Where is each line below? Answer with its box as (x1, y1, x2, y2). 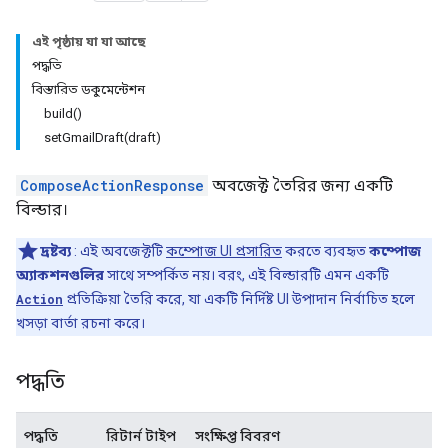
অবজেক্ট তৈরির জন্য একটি (208, 176, 393, 195)
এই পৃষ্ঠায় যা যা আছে (32, 34, 146, 49)
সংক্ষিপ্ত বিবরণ (195, 428, 280, 444)
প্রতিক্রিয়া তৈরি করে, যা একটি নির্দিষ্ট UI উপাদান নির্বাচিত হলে (63, 291, 415, 307)
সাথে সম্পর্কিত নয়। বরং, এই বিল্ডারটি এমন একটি (104, 267, 389, 283)
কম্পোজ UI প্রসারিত (166, 243, 282, 259)
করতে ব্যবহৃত (282, 243, 369, 259)
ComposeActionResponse (20, 176, 204, 195)
